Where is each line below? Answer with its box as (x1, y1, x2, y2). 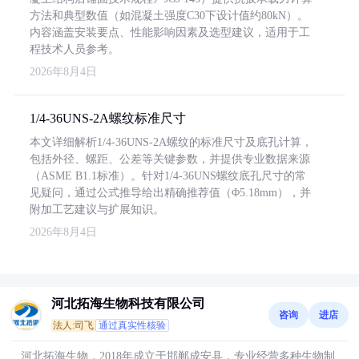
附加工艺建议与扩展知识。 (30, 204, 164, 216)
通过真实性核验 (99, 320, 166, 331)
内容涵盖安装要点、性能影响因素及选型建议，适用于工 (30, 26, 310, 38)
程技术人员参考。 (30, 43, 119, 55)
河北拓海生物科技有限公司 (51, 296, 205, 310)
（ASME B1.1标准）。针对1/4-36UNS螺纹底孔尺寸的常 (30, 170, 306, 182)
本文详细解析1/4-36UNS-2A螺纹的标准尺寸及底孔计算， (30, 136, 313, 148)
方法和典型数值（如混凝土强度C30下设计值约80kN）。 (30, 10, 309, 22)
